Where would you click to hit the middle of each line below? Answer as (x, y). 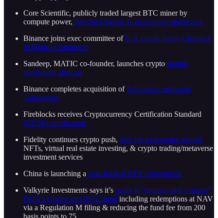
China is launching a (56, 174)
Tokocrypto (41, 98)
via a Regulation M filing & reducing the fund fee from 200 (114, 208)
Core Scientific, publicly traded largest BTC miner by (105, 13)
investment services (53, 157)
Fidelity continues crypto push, (72, 140)
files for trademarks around (161, 140)
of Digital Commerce (56, 47)
